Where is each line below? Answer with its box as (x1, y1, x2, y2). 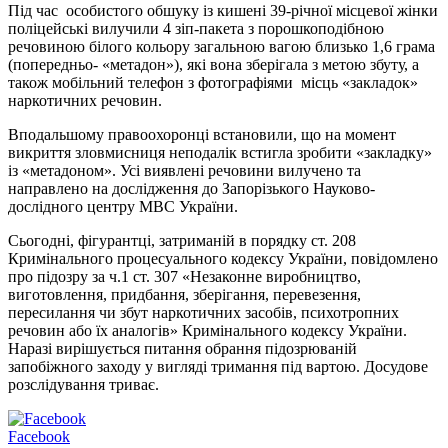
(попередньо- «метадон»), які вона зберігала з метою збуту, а (8, 55, 419, 73)
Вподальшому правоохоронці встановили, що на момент (8, 125, 396, 143)
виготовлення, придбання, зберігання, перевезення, (8, 285, 361, 303)
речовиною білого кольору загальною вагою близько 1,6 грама (8, 37, 435, 55)
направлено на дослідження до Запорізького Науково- (8, 179, 375, 197)
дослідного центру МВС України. (8, 197, 238, 215)
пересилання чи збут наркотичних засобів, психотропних (8, 303, 399, 321)
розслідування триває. (8, 375, 159, 393)
